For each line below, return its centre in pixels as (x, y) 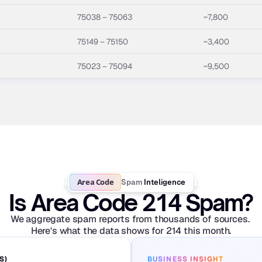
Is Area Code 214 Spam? (131, 203)
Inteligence (165, 182)
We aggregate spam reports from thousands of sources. (130, 219)
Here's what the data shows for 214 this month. (131, 231)
